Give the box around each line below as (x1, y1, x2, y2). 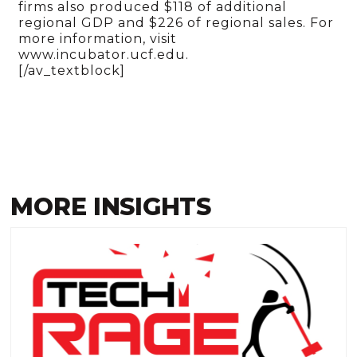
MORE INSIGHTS (10, 192, 211, 222)
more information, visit (18, 30, 182, 46)
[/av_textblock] (18, 62, 126, 78)
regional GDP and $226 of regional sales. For (18, 14, 335, 30)
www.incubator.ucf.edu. (18, 46, 190, 62)
